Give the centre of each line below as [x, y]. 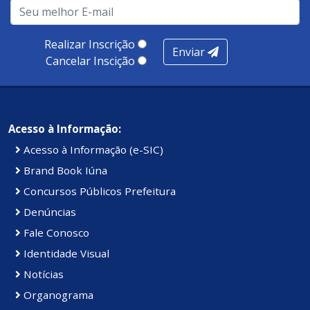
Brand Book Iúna [64, 170]
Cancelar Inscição [90, 61]
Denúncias [48, 211]
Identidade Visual [65, 253]
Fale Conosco [55, 232]
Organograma [57, 294]
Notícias [42, 274]
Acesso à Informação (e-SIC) [92, 149]
